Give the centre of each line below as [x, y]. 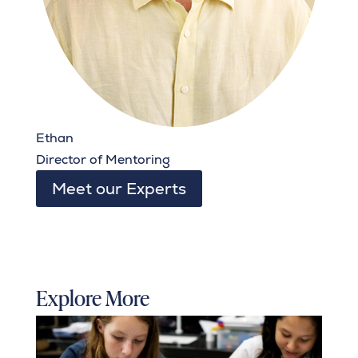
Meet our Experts [119, 188]
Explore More [92, 296]
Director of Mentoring [103, 159]
